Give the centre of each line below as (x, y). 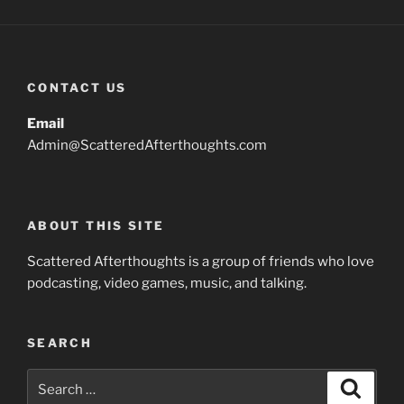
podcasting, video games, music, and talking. (167, 284)
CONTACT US (77, 87)
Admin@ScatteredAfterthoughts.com (147, 146)
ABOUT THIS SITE (96, 225)
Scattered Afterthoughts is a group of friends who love (201, 262)
